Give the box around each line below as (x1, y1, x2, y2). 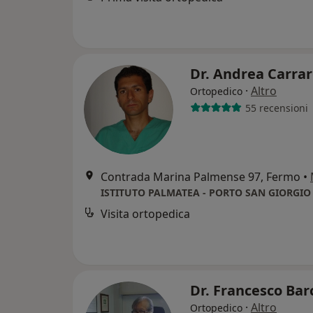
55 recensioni (245, 101, 308, 115)
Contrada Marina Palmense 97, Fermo (101, 169, 300, 184)
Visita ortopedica (101, 206, 190, 221)
